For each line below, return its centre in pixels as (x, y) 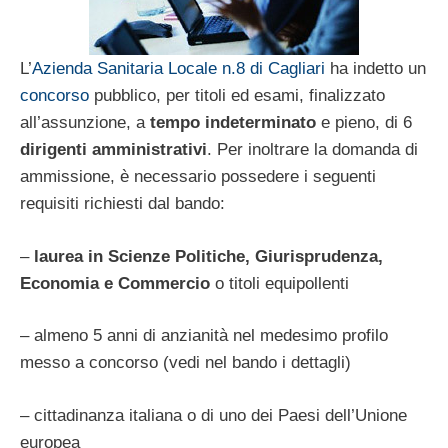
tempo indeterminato (235, 123)
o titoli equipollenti (279, 283)
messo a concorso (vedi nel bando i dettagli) (185, 363)
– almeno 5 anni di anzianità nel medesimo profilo (204, 336)
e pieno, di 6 (366, 123)
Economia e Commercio (115, 283)
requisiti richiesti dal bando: (122, 204)
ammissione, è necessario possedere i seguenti (198, 177)
